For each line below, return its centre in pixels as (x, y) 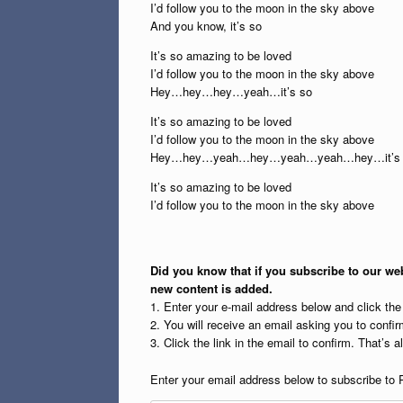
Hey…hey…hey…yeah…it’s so (231, 91)
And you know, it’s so (206, 26)
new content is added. (211, 288)
